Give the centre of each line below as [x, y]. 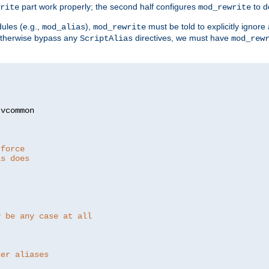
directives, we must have [182, 38]
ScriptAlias [106, 39]
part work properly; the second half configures [109, 7]
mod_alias [64, 27]
